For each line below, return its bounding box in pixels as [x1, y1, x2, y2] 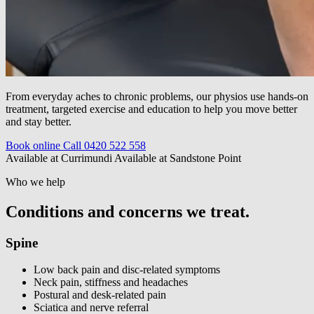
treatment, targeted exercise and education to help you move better [6, 102, 297, 115]
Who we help [6, 175, 65, 188]
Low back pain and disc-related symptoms [34, 264, 220, 276]
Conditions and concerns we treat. [6, 202, 250, 221]
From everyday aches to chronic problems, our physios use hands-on [6, 90, 308, 102]
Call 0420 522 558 [63, 139, 146, 151]
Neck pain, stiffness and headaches [34, 276, 188, 289]
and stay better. [6, 115, 71, 128]
